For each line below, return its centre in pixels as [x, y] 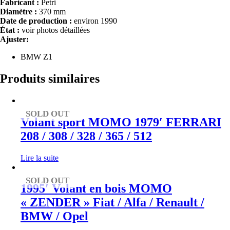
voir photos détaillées [55, 30]
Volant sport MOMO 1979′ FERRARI [121, 122]
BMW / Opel [54, 216]
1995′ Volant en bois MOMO [96, 189]
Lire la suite [40, 158]
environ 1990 [94, 21]
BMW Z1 [36, 56]
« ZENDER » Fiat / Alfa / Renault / [112, 203]
